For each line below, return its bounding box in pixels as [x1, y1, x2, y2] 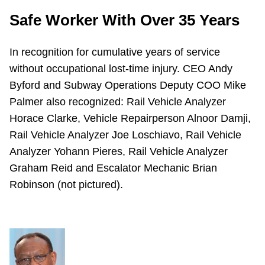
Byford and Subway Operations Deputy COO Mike [9, 79, 246, 91]
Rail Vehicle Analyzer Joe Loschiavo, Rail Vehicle [9, 129, 241, 141]
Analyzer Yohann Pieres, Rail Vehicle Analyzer [9, 146, 228, 157]
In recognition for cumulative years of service [9, 46, 220, 58]
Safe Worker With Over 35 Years [9, 11, 240, 29]
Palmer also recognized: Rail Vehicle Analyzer [9, 96, 226, 108]
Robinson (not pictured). [9, 179, 123, 190]
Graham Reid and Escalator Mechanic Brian [9, 162, 217, 174]
